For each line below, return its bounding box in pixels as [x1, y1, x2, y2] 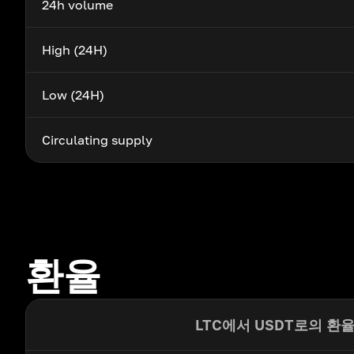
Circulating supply [42, 132, 153, 148]
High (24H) [42, 42, 107, 58]
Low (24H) [42, 87, 104, 103]
